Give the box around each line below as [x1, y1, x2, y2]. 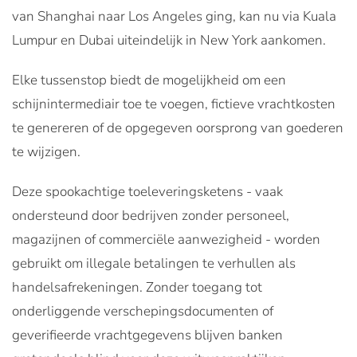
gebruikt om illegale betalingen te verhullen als [12, 253, 296, 273]
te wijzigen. [12, 142, 80, 161]
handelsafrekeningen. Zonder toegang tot [12, 277, 262, 296]
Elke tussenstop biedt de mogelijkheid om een [12, 70, 286, 89]
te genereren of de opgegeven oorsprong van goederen [12, 118, 343, 137]
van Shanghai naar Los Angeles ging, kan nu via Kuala [12, 6, 336, 25]
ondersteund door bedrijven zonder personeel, [12, 206, 289, 225]
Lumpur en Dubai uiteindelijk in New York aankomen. [12, 30, 326, 49]
